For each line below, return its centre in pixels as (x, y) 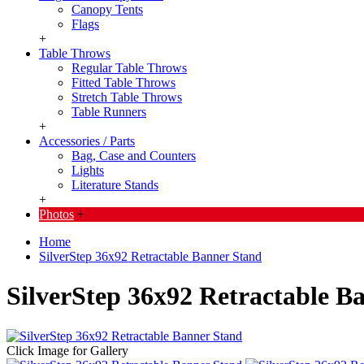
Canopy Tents (107, 9)
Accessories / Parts (87, 141)
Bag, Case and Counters (134, 156)
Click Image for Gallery (67, 350)
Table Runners (109, 112)
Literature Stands (115, 185)
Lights (88, 170)
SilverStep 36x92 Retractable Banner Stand (150, 256)
